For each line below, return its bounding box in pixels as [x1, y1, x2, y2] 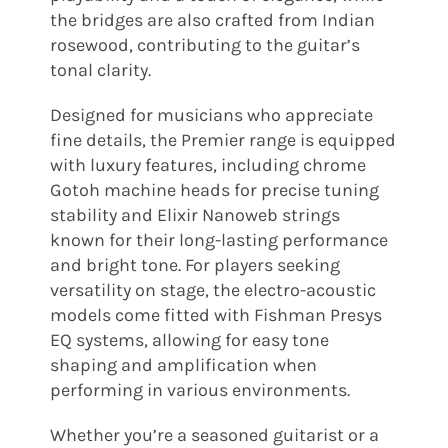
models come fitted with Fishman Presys [49, 303, 382, 326]
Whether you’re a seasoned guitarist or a [49, 423, 379, 446]
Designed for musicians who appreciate [49, 103, 373, 126]
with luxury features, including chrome [49, 153, 366, 176]
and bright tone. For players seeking [49, 253, 340, 276]
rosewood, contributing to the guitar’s [49, 33, 360, 56]
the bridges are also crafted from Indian [49, 8, 375, 31]
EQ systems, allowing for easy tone [49, 328, 329, 351]
